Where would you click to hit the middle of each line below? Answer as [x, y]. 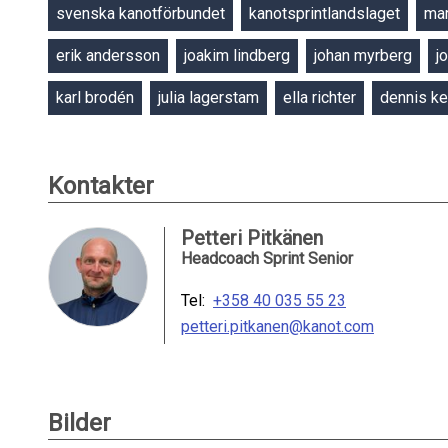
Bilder [79, 423]
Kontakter [101, 186]
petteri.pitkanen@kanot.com [277, 326]
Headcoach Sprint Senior [267, 258]
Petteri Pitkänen [252, 238]
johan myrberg [363, 55]
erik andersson [108, 55]
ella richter [319, 97]
